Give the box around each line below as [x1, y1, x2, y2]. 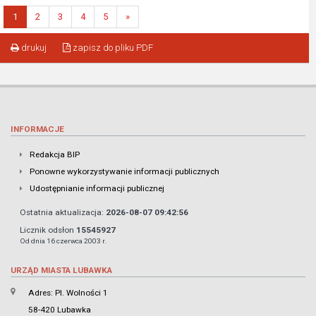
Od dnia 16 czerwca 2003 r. [20, 237, 107, 245]
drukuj [19, 42, 47, 53]
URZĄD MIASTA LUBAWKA [11, 265, 112, 275]
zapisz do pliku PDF [71, 42, 153, 53]
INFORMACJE [11, 124, 64, 134]
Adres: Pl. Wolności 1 [28, 288, 108, 298]
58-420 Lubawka [28, 305, 91, 315]
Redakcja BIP [30, 150, 80, 159]
